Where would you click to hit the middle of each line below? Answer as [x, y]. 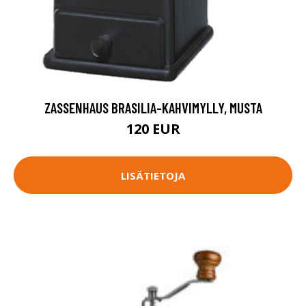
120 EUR [153, 129]
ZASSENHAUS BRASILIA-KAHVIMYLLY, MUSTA [153, 108]
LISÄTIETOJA [153, 175]
